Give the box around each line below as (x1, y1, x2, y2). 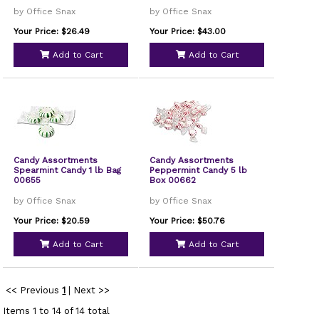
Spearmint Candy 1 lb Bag (14, 165, 122, 175)
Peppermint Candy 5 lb (150, 165, 248, 175)
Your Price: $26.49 (14, 26, 90, 36)
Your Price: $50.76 (150, 216, 226, 226)
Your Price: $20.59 (14, 216, 90, 226)
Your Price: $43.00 (150, 26, 226, 36)
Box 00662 (150, 175, 197, 185)
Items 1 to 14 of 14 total (3, 305, 110, 316)
